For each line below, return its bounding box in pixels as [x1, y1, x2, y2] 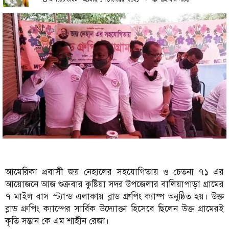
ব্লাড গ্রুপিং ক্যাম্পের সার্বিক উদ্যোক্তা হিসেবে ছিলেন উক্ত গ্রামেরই [5, 203, 224, 214]
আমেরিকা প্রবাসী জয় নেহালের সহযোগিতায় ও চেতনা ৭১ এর [5, 166, 224, 177]
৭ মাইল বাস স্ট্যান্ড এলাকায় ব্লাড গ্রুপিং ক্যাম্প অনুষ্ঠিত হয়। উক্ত [5, 191, 224, 202]
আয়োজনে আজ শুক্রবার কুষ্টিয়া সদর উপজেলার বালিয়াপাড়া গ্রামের [5, 178, 224, 190]
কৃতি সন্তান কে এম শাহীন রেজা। [5, 215, 109, 226]
